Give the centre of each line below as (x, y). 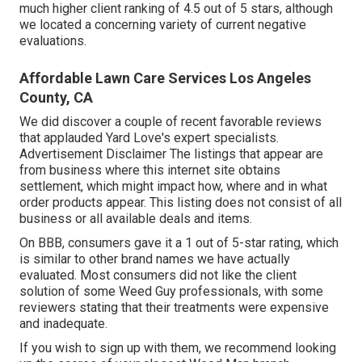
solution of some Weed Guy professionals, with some (171, 292)
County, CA (56, 98)
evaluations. (53, 41)
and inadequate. (63, 324)
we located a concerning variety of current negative (163, 25)
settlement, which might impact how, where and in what (173, 187)
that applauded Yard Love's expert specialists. (149, 138)
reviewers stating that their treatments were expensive (174, 308)
